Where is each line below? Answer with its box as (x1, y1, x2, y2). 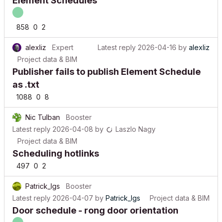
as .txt (12, 72, 39, 82)
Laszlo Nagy (115, 117, 156, 126)
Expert (52, 36, 73, 44)
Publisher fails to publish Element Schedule (12, 59, 201, 69)
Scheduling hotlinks (12, 141, 99, 151)
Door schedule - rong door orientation (12, 198, 178, 208)
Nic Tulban (25, 106, 60, 114)
